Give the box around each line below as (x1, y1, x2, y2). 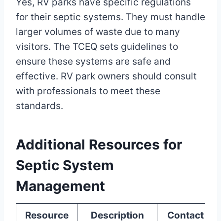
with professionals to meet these (16, 85, 160, 97)
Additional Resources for (16, 136, 182, 153)
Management (16, 178, 105, 195)
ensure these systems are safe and (16, 56, 171, 68)
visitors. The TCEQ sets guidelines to (16, 41, 178, 53)
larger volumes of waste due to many (16, 26, 180, 38)
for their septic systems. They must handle (16, 11, 205, 23)
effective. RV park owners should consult (16, 71, 197, 82)
